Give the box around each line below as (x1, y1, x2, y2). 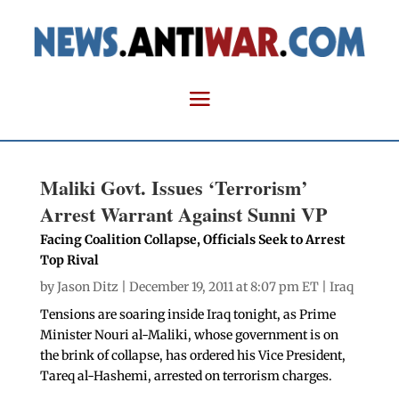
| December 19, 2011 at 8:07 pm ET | (118, 279, 330, 296)
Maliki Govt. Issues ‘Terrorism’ (39, 173, 307, 203)
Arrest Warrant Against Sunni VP (39, 199, 327, 230)
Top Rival (39, 252, 99, 269)
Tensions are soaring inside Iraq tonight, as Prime (39, 306, 336, 323)
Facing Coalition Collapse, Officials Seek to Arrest (39, 232, 346, 248)
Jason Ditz (56, 279, 118, 296)
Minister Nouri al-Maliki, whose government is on (39, 327, 338, 344)
